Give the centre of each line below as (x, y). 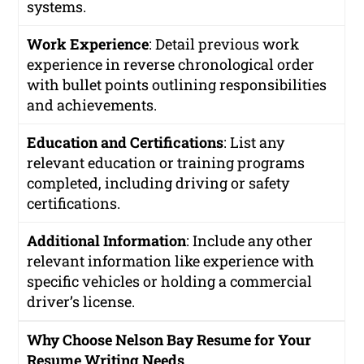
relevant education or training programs (166, 162)
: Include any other (250, 240)
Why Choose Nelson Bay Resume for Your (169, 339)
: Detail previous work (224, 43)
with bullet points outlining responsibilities (177, 84)
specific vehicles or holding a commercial (170, 281)
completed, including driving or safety (158, 182)
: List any (254, 142)
